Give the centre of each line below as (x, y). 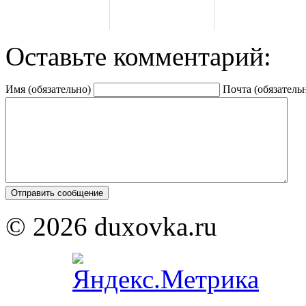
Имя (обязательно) (48, 89)
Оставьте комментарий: (138, 56)
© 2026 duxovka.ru (132, 226)
